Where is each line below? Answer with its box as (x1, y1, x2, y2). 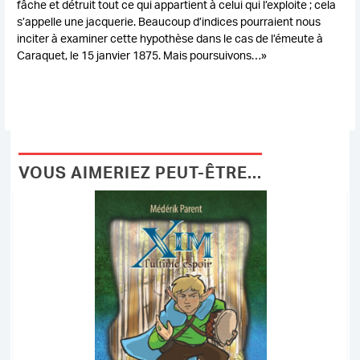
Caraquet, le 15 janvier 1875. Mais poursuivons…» (17, 47, 268, 62)
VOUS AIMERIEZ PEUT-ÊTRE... (18, 162, 262, 182)
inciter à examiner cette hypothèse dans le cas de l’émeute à (17, 30, 324, 45)
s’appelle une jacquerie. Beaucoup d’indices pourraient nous (17, 13, 321, 28)
